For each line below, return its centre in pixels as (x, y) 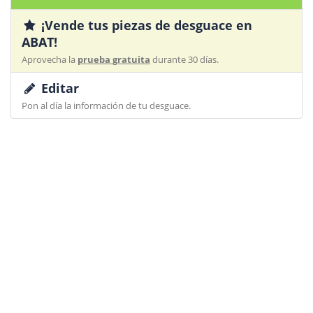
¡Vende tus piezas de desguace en (145, 25)
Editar (59, 88)
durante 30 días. (184, 59)
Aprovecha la (50, 59)
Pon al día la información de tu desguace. (106, 105)
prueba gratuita (114, 59)
